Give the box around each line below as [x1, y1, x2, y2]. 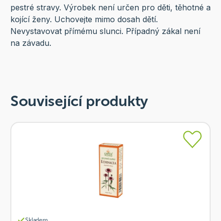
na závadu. [10, 38, 51, 48]
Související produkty [10, 92, 148, 110]
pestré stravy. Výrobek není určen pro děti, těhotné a [10, 2, 211, 13]
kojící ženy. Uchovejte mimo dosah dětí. [10, 14, 158, 25]
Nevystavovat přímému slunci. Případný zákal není [10, 26, 200, 37]
